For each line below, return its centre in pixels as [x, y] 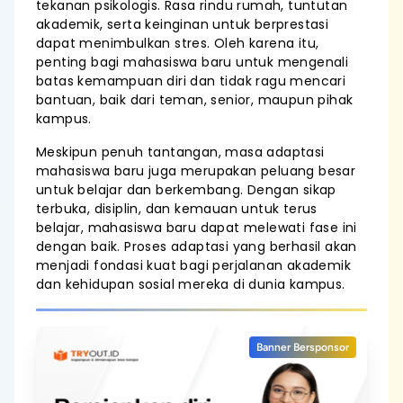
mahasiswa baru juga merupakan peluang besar [196, 171]
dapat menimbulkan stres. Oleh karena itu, [178, 43]
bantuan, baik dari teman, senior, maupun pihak [195, 100]
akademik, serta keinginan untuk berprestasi [183, 24]
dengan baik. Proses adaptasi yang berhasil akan [197, 246]
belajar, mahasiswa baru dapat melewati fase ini [197, 228]
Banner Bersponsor [303, 347]
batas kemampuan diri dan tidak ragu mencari [191, 81]
